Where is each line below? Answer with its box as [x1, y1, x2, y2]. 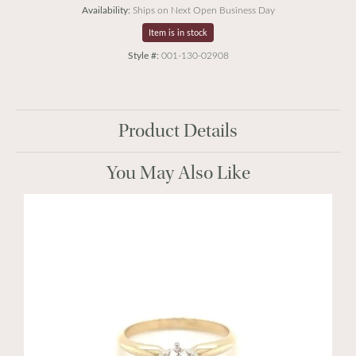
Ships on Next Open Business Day [132, 4, 275, 16]
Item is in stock [149, 26, 207, 38]
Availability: [81, 3, 130, 16]
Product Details [118, 120, 238, 141]
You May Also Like [106, 162, 250, 184]
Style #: [127, 48, 159, 61]
